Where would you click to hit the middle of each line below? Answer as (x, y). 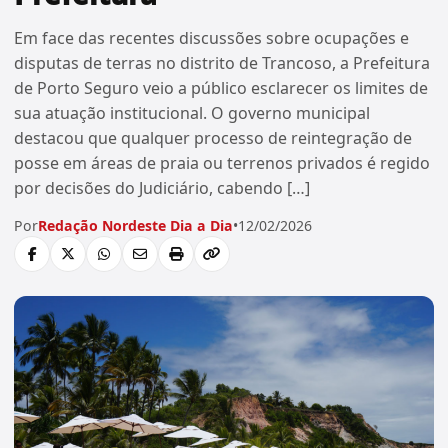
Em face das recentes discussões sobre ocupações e (211, 37)
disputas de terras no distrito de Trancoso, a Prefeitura (222, 62)
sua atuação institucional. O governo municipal (192, 112)
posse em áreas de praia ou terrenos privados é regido (222, 162)
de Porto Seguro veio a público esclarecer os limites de (221, 87)
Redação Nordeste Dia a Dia (135, 225)
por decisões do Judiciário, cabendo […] (162, 187)
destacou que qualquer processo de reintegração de (213, 137)
